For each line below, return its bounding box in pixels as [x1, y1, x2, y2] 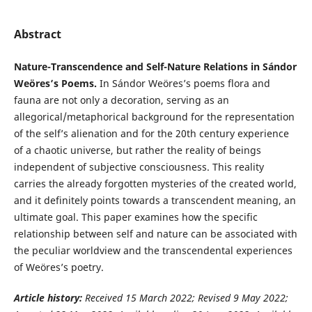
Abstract [13, 26, 61, 42]
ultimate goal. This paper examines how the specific [13, 210, 258, 224]
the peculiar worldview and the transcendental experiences [13, 244, 292, 258]
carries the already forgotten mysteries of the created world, [13, 177, 297, 191]
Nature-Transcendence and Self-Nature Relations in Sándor [13, 60, 297, 74]
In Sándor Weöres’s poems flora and [96, 77, 270, 91]
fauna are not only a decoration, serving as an [13, 93, 229, 107]
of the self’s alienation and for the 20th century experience [13, 127, 289, 141]
